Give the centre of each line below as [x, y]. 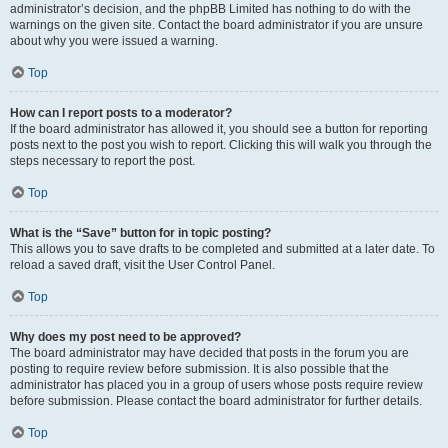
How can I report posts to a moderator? [121, 113]
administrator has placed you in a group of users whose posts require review [216, 385]
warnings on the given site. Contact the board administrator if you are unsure [216, 25]
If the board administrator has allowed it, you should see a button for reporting [219, 129]
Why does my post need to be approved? [125, 337]
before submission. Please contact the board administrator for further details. [216, 401]
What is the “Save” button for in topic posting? [140, 233]
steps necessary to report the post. [102, 161]
